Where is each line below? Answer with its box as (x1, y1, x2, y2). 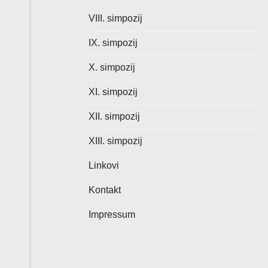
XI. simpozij (89, 87, 138, 97)
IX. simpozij (89, 38, 138, 48)
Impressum (89, 209, 135, 220)
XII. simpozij (89, 111, 140, 121)
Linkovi (89, 160, 119, 170)
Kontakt (89, 185, 121, 195)
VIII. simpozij (89, 13, 142, 23)
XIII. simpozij (89, 136, 142, 146)
